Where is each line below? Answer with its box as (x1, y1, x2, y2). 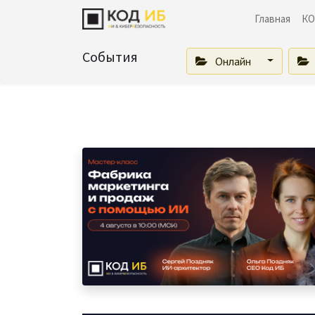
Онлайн (212, 53, 254, 68)
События (82, 47, 138, 65)
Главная (255, 12, 291, 26)
